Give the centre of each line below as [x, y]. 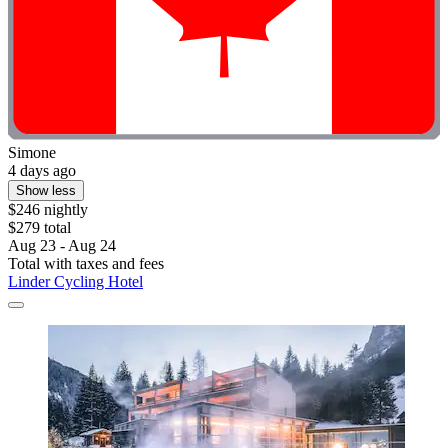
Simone [32, 153]
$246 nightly [48, 210]
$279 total [39, 228]
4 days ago [42, 171]
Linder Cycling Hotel [75, 282]
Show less [46, 191]
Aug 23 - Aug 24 [62, 246]
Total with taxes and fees [86, 264]
